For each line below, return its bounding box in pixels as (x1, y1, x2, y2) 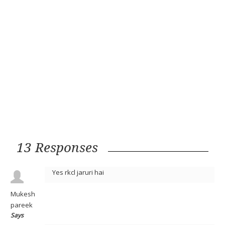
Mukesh (11, 189, 35, 198)
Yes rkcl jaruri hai (52, 168, 104, 177)
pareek (11, 200, 33, 209)
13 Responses (17, 138, 98, 156)
